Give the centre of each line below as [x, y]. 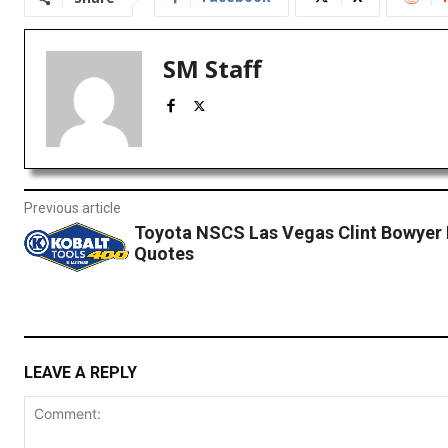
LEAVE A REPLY [80, 372]
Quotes [163, 254]
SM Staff [212, 69]
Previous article [72, 208]
